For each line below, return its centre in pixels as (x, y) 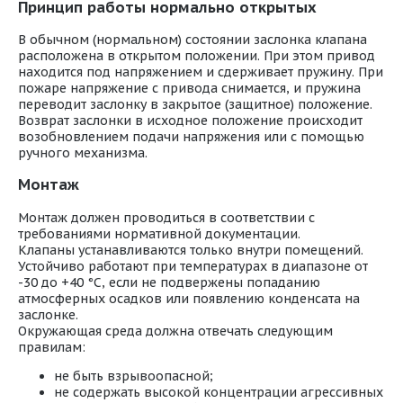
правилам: (52, 347)
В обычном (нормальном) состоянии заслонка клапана (193, 40)
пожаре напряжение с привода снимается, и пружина (189, 89)
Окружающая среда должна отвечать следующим (175, 331)
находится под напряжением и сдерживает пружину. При (201, 72)
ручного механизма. (83, 153)
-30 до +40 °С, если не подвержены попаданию (169, 282)
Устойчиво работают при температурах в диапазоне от (193, 266)
